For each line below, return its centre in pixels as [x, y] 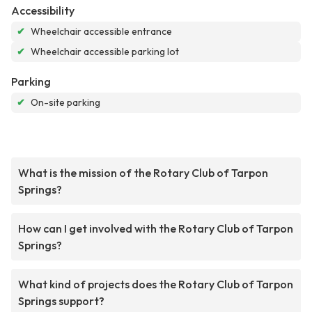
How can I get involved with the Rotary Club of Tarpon [156, 229]
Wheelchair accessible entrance [101, 32]
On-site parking [65, 103]
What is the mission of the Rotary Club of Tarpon [143, 173]
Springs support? [61, 301]
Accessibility [43, 11]
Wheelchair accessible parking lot [105, 52]
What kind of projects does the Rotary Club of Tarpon [156, 284]
